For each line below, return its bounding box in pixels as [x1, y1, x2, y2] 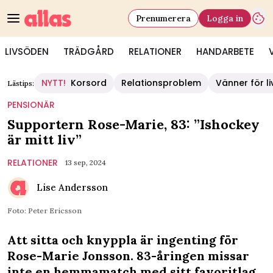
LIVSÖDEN [5, 45, 49, 58]
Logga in [207, 12, 243, 24]
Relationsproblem [121, 77, 201, 89]
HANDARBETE [196, 45, 254, 58]
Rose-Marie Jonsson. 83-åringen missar [7, 248, 249, 263]
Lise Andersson [37, 182, 108, 193]
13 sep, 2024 [65, 158, 106, 167]
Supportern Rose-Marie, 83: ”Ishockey [7, 116, 260, 133]
